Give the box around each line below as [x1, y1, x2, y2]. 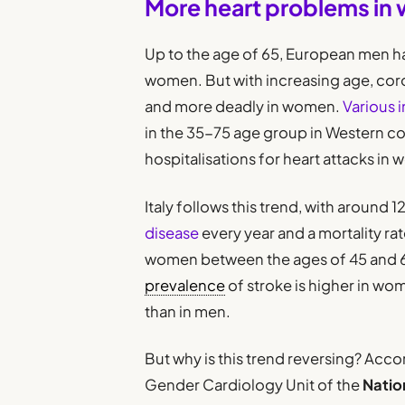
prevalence [145, 275, 226, 295]
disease [145, 222, 200, 242]
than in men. [145, 301, 231, 321]
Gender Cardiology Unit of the [145, 374, 363, 394]
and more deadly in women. [145, 97, 341, 117]
